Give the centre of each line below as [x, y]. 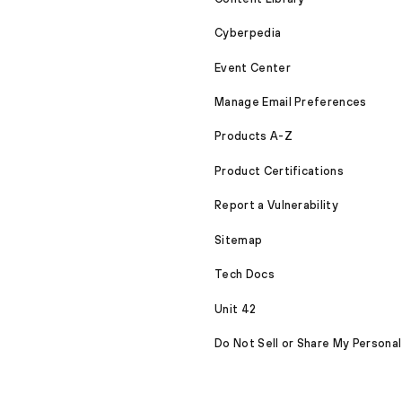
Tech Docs [245, 275]
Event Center [253, 67]
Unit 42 [236, 309]
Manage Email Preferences [291, 101]
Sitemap [239, 240]
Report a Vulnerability [277, 205]
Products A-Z [253, 136]
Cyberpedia [248, 33]
